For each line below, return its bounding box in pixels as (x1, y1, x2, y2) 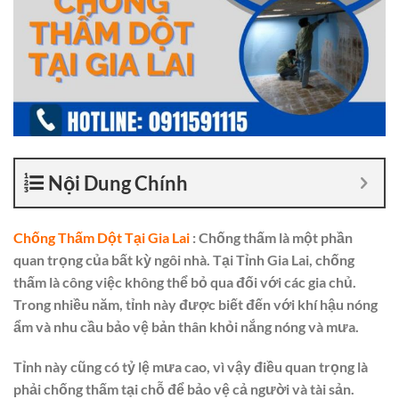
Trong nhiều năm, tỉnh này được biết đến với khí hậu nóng (13, 295, 378, 313)
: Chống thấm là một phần (190, 228, 353, 246)
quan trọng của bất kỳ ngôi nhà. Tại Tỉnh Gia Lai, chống (13, 250, 354, 268)
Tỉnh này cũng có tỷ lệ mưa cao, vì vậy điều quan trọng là (13, 358, 368, 376)
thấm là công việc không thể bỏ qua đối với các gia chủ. (13, 273, 356, 290)
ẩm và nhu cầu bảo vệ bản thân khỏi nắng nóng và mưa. (13, 317, 359, 335)
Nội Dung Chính (48, 170, 188, 195)
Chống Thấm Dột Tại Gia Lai (13, 228, 190, 246)
